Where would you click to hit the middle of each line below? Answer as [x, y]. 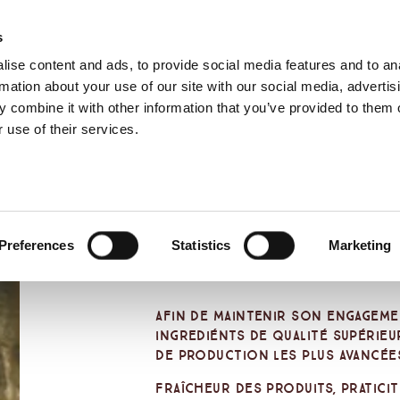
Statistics [201, 245]
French [373, 86]
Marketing [360, 245]
